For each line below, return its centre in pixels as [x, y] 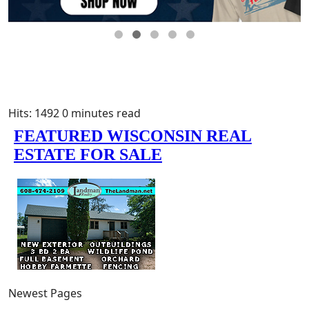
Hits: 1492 [34, 113]
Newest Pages [45, 293]
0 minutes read [101, 113]
